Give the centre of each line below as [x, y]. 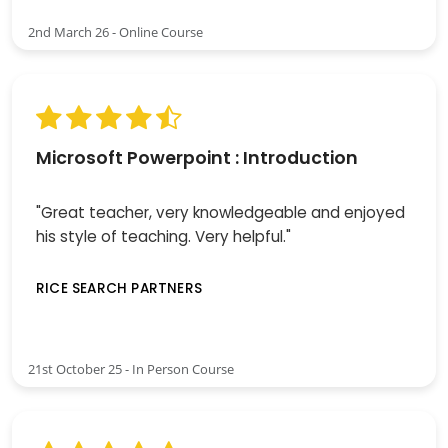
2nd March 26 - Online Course [115, 32]
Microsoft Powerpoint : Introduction [197, 158]
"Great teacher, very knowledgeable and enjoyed [220, 213]
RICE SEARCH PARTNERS [119, 289]
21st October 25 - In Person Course [131, 368]
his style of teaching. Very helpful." [163, 237]
